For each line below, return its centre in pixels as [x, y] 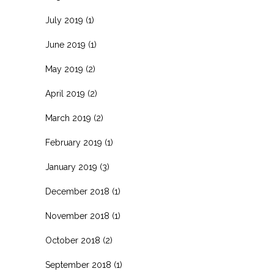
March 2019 [68, 118]
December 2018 [77, 192]
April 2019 [65, 94]
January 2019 [71, 167]
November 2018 [77, 216]
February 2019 [74, 143]
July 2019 [64, 20]
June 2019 [65, 45]
